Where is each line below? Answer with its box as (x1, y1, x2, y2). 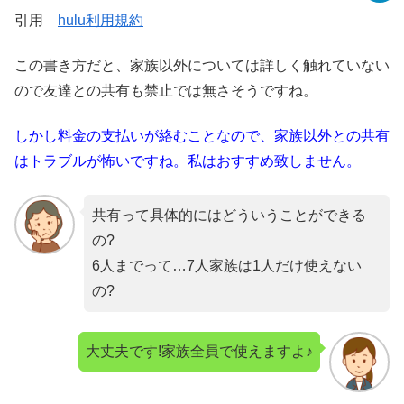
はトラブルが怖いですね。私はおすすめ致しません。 (14, 153, 361, 170)
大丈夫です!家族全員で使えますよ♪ (86, 344, 314, 360)
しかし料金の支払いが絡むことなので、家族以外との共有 (14, 128, 390, 144)
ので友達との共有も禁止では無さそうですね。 (14, 83, 317, 99)
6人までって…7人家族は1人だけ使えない (91, 257, 362, 273)
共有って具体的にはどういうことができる (91, 207, 366, 223)
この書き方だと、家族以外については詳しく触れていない (14, 58, 390, 74)
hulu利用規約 (58, 12, 143, 28)
